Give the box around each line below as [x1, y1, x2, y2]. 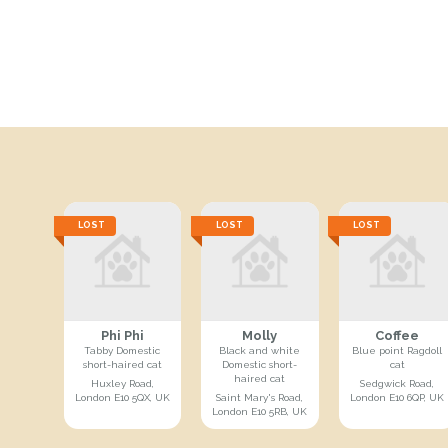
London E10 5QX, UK [74, 391, 170, 403]
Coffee [375, 327, 420, 343]
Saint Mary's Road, [216, 391, 304, 403]
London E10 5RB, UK [212, 405, 308, 417]
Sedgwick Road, [360, 377, 435, 389]
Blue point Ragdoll [352, 344, 443, 356]
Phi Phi [100, 327, 144, 343]
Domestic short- [222, 358, 298, 370]
